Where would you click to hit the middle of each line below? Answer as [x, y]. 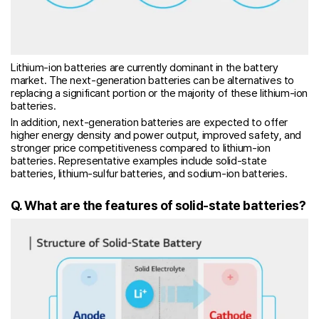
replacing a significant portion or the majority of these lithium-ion [159, 93]
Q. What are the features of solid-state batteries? [158, 205]
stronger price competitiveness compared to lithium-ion [141, 148]
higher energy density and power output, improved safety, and [156, 135]
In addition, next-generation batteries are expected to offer [150, 122]
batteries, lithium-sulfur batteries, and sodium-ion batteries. [149, 173]
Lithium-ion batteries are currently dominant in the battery [145, 68]
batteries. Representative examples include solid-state [139, 161]
